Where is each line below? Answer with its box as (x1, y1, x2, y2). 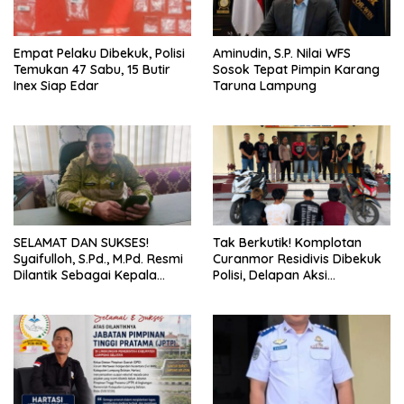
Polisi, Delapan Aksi (213, 267, 327, 284)
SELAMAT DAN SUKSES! (14, 234, 149, 252)
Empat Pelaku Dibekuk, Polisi (14, 45, 185, 62)
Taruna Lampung (213, 78, 317, 95)
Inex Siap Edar (14, 78, 103, 95)
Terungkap (213, 299, 278, 317)
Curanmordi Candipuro (213, 283, 352, 300)
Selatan (14, 299, 59, 317)
